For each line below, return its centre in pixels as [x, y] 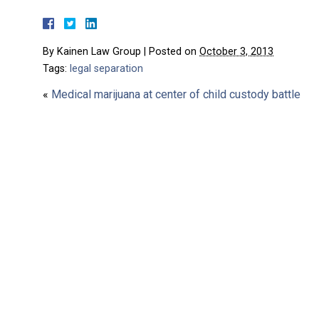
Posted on [174, 52]
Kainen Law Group [99, 52]
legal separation [106, 69]
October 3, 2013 [236, 52]
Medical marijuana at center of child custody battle [176, 94]
